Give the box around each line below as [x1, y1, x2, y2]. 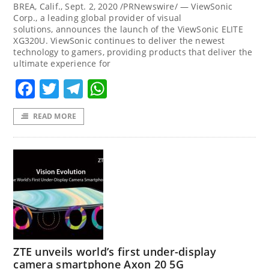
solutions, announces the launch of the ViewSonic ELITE [13, 23, 243, 35]
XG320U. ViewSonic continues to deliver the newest [13, 34, 225, 46]
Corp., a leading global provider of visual [13, 11, 182, 23]
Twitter [59, 76, 124, 101]
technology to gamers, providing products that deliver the [13, 46, 253, 58]
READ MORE [32, 111, 77, 121]
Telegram [83, 76, 171, 101]
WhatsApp [107, 76, 202, 101]
